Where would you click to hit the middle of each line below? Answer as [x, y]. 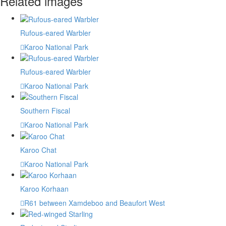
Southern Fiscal [45, 111]
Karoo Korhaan [44, 188]
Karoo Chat [38, 150]
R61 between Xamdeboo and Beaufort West [95, 203]
